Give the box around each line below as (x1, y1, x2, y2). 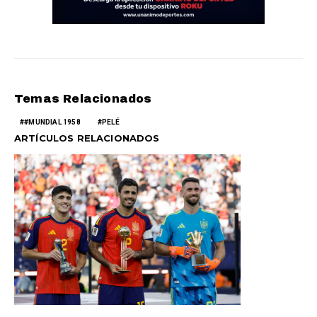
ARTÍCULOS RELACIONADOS (14, 132, 160, 144)
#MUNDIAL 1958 (24, 117, 81, 126)
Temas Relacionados (14, 92, 152, 105)
